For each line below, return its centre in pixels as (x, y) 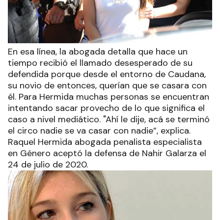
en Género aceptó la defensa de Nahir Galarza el (107, 153)
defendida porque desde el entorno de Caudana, (107, 74)
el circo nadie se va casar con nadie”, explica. (99, 130)
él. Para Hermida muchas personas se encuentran (109, 96)
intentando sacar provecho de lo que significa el (106, 108)
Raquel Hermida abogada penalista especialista (105, 142)
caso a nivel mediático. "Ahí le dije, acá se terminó (109, 119)
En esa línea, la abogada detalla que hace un (98, 51)
